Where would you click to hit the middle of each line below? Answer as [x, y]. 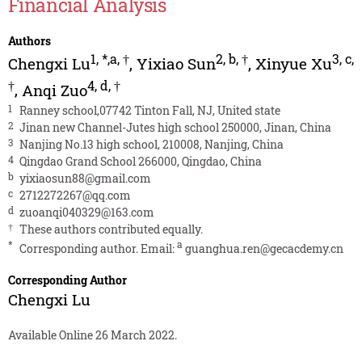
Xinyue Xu [293, 64]
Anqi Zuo [54, 90]
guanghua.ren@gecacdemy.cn [264, 248]
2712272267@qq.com [75, 195]
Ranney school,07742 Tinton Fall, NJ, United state [149, 110]
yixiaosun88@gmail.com [85, 178]
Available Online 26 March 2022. [92, 335]
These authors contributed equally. [111, 229]
